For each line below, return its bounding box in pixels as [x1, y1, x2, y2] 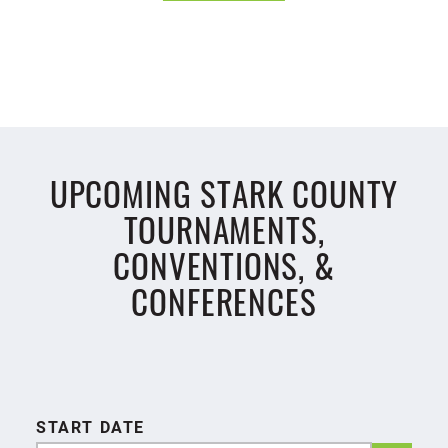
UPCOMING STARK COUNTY [49, 168, 399, 219]
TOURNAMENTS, [123, 204, 325, 255]
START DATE [36, 416, 145, 438]
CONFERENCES [131, 276, 317, 327]
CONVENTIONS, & [113, 240, 335, 291]
